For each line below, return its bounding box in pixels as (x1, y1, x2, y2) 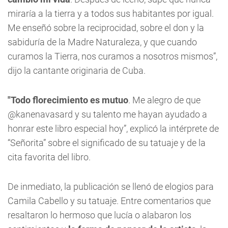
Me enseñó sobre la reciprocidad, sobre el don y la (8, 22, 204, 33)
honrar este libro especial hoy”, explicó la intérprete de (8, 123, 219, 134)
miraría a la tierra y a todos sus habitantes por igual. (8, 8, 214, 19)
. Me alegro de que (128, 95, 201, 105)
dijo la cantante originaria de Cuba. (8, 65, 146, 76)
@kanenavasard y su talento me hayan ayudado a (8, 109, 207, 120)
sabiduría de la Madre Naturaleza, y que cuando (8, 37, 197, 47)
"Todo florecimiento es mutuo (8, 95, 128, 105)
